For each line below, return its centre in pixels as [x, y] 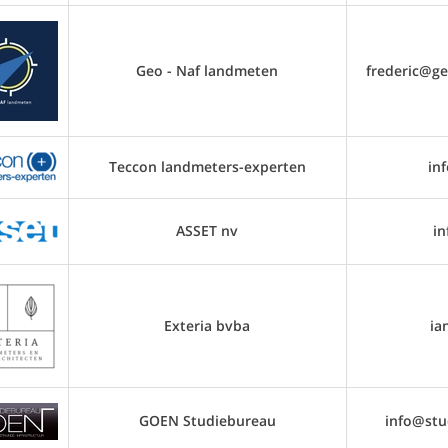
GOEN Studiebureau [207, 420]
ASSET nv [207, 230]
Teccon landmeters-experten [207, 166]
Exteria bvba [207, 325]
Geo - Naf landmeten [207, 70]
